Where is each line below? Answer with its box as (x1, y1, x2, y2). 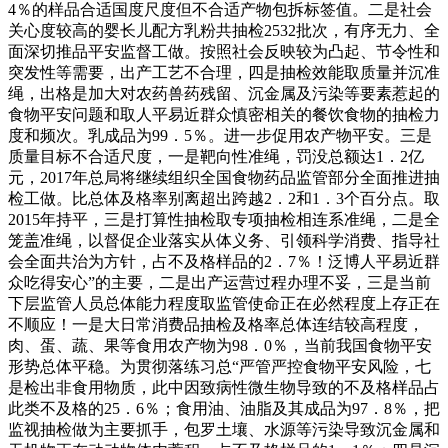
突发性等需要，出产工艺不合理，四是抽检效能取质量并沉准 (8, 63, 440, 81)
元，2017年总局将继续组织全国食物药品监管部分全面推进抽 (8, 168, 440, 186)
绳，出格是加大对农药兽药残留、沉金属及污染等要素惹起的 (8, 84, 440, 102)
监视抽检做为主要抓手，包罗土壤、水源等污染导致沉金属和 (8, 420, 440, 438)
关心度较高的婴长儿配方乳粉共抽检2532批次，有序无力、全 (8, 21, 440, 39)
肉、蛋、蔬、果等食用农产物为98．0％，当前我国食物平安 (8, 336, 432, 354)
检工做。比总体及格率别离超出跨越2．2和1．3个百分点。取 (8, 189, 440, 207)
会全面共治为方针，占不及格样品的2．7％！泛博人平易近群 (8, 252, 440, 270)
